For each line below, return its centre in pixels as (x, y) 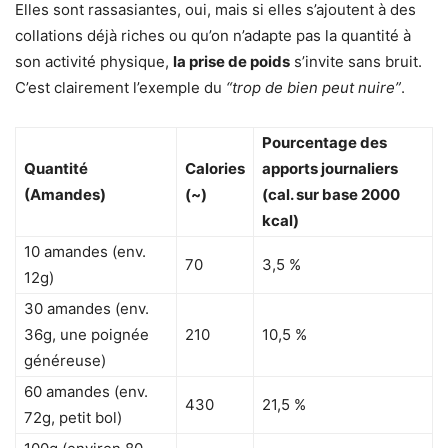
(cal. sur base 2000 (331, 194)
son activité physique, (94, 61)
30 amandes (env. (86, 308)
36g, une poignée (86, 334)
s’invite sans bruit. (356, 61)
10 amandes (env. (85, 251)
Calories (215, 168)
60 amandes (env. (86, 391)
